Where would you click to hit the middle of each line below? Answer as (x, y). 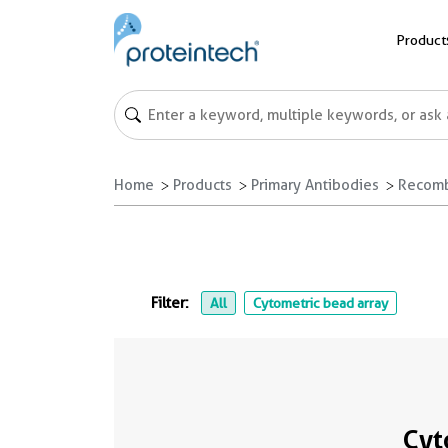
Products (202, 185)
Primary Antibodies (315, 185)
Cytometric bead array (320, 303)
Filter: (172, 303)
